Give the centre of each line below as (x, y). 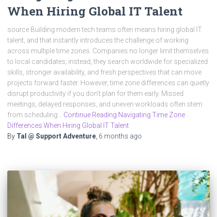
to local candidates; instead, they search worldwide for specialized (108, 62)
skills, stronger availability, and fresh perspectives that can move (104, 72)
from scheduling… (35, 115)
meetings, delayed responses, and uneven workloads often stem (105, 104)
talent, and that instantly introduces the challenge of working (98, 40)
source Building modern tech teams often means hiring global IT (105, 30)
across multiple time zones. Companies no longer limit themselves (108, 51)
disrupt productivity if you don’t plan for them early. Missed (95, 94)
